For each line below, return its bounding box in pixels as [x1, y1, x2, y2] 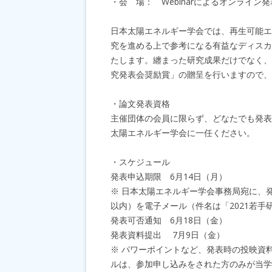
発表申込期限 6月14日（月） [110, 171, 227, 182]
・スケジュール [110, 156, 170, 168]
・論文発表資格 [110, 98, 170, 109]
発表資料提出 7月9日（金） [110, 229, 225, 240]
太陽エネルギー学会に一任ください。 [110, 127, 255, 138]
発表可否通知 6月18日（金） [110, 214, 227, 226]
